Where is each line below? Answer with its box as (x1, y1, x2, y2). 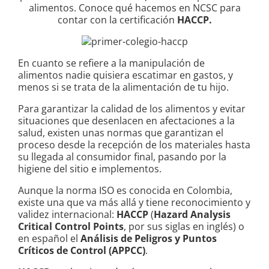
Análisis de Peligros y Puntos (80, 232, 217, 246)
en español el (18, 232, 80, 246)
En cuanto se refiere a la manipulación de (18, 56, 205, 70)
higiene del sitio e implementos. (18, 162, 162, 176)
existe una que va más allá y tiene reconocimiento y (18, 196, 250, 210)
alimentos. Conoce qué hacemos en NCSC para (28, 1, 241, 15)
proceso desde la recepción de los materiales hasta (18, 138, 250, 152)
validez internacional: (18, 208, 116, 222)
